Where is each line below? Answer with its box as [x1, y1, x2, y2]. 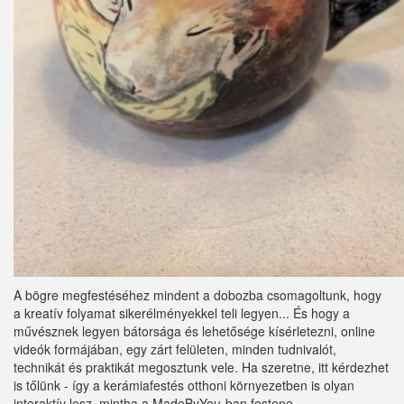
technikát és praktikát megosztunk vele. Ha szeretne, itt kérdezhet [14, 358, 389, 377]
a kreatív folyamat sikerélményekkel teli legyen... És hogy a [14, 304, 350, 323]
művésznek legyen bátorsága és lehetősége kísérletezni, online [14, 322, 375, 341]
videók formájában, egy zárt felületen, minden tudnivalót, [14, 340, 336, 359]
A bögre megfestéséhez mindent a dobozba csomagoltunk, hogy [14, 286, 381, 305]
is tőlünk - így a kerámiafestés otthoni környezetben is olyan [14, 376, 354, 395]
